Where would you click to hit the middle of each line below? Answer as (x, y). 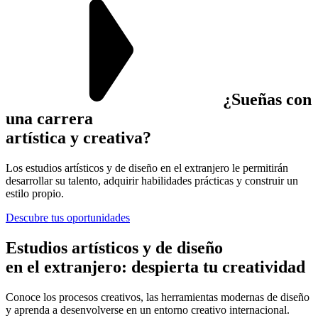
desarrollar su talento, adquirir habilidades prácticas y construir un (152, 180)
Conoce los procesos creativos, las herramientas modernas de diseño (158, 297)
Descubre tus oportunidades (68, 217)
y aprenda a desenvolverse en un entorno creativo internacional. (148, 309)
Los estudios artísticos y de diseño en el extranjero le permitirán (147, 168)
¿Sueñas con (265, 99)
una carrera (49, 118)
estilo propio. (35, 193)
